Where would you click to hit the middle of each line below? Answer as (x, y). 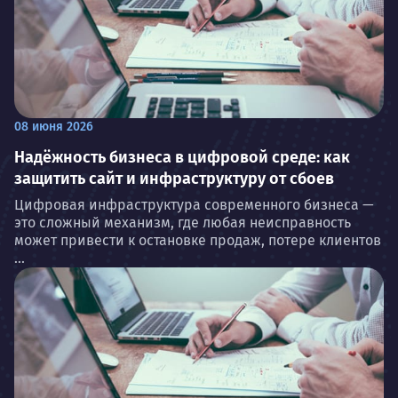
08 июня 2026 (54, 126)
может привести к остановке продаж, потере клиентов (198, 240)
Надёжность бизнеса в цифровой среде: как (182, 157)
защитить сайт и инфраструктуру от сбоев (174, 178)
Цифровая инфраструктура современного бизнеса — (194, 204)
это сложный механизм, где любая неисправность (183, 222)
